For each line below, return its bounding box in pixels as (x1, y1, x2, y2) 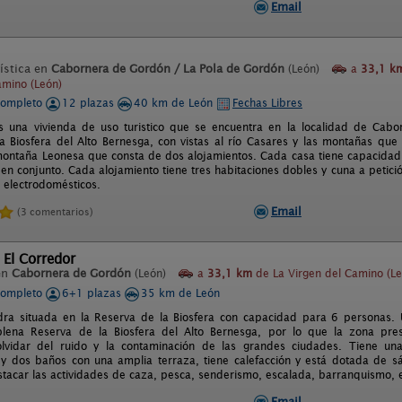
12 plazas (62, 96, 118, 109)
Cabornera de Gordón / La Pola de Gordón (51, 62, 284, 75)
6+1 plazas (62, 286, 125, 300)
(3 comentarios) (17, 205, 93, 218)
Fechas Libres (232, 96, 302, 109)
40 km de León (134, 96, 216, 109)
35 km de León (141, 286, 220, 300)
